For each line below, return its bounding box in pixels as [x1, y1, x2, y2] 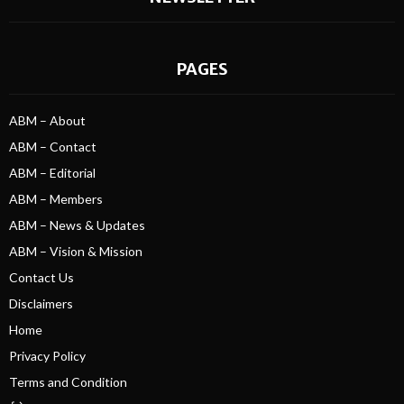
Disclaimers [9, 295, 73, 311]
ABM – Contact [9, 138, 96, 154]
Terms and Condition [9, 373, 127, 390]
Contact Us [9, 269, 74, 285]
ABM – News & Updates [9, 216, 145, 233]
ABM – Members [9, 190, 103, 207]
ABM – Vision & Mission [9, 243, 142, 259]
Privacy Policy [9, 347, 86, 363]
